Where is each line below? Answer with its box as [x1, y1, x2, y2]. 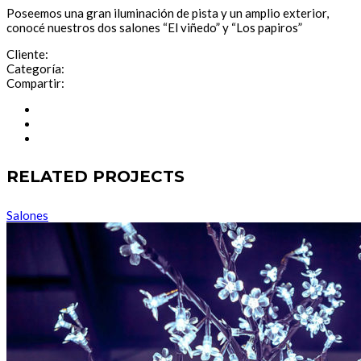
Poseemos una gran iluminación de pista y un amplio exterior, [6, 5, 329, 20]
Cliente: [6, 46, 48, 61]
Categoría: [6, 60, 64, 76]
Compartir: [6, 75, 64, 90]
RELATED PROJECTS [6, 167, 185, 187]
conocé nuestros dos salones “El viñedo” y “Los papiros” [6, 19, 302, 35]
